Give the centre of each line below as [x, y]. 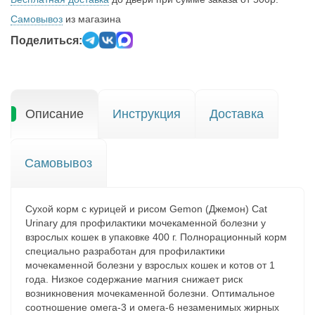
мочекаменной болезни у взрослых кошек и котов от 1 [150, 265]
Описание [54, 114]
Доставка [237, 114]
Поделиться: [46, 40]
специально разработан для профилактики [125, 251]
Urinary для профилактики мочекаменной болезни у [146, 223]
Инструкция [147, 114]
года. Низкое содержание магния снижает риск [134, 279]
